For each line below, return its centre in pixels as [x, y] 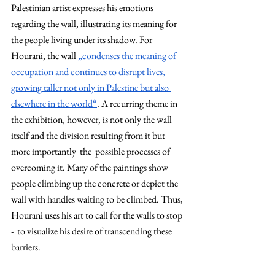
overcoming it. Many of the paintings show [91, 167]
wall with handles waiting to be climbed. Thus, [98, 199]
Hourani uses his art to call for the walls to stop [98, 215]
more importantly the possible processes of [91, 151]
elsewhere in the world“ [54, 103]
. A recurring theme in [138, 103]
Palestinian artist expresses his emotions [83, 8]
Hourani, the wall [45, 56]
